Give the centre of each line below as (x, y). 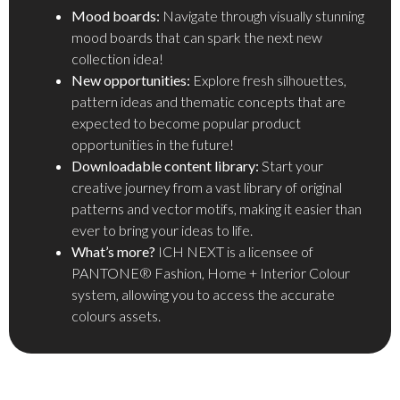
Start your (291, 165)
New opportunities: (131, 79)
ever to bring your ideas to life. (162, 229)
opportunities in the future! (153, 144)
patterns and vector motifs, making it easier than (217, 208)
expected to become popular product (186, 122)
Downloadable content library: (165, 165)
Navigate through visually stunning (262, 15)
